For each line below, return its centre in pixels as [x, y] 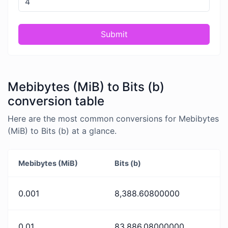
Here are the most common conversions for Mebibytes [113, 118]
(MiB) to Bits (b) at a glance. [62, 131]
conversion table [56, 101]
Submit [114, 34]
